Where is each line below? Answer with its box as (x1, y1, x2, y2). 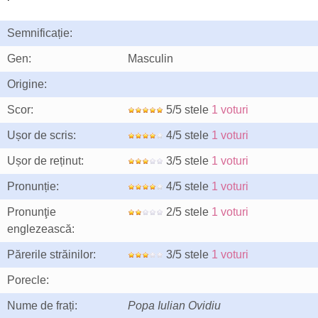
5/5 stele (163, 104, 212, 116)
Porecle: (7, 274, 49, 286)
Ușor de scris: (7, 129, 76, 141)
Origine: (7, 78, 47, 90)
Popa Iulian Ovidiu (128, 300, 221, 312)
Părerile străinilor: (7, 248, 96, 261)
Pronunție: (7, 180, 59, 192)
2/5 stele (163, 206, 212, 218)
